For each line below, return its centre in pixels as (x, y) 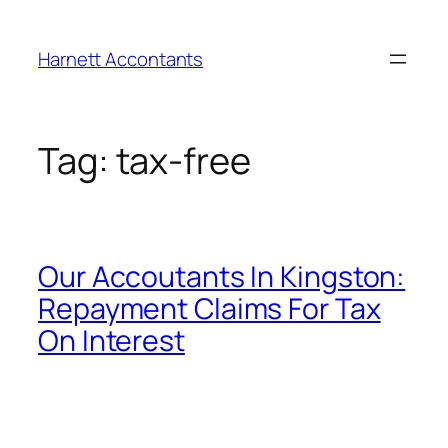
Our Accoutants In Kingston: (222, 276)
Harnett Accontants (121, 58)
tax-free (183, 161)
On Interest (111, 340)
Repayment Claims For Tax (209, 308)
